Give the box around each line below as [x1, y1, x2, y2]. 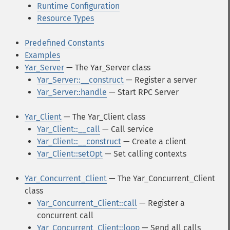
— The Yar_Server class [64, 63, 150, 72]
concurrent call [37, 210, 93, 220]
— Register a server [124, 75, 197, 85]
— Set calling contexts [103, 149, 186, 159]
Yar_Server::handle [37, 87, 107, 97]
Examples [25, 50, 60, 60]
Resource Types [37, 13, 94, 23]
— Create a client [121, 137, 186, 146]
